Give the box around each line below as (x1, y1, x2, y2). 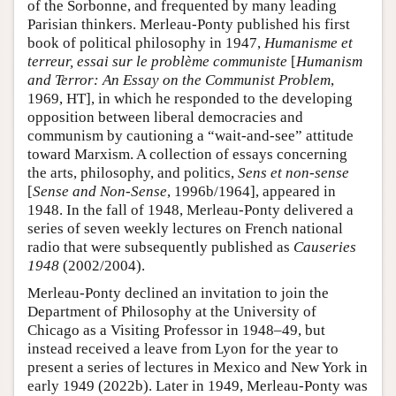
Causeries (293, 239, 356, 256)
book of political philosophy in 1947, (27, 34, 264, 52)
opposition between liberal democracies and (27, 109, 303, 126)
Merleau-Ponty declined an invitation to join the (27, 285, 329, 302)
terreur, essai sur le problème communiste (27, 53, 287, 71)
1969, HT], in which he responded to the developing (27, 90, 353, 108)
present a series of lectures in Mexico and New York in (27, 359, 368, 377)
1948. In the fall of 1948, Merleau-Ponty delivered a (27, 202, 354, 219)
